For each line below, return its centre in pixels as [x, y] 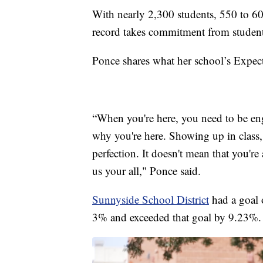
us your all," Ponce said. [146, 170]
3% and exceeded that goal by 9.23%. [177, 217]
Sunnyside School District [151, 199]
